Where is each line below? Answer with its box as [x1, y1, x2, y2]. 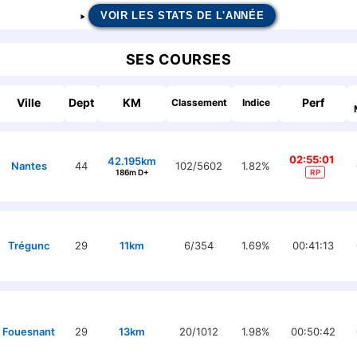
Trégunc [7, 239, 50, 252]
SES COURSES [125, 51, 232, 68]
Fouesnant [2, 325, 55, 338]
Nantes [10, 159, 47, 172]
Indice [241, 96, 270, 108]
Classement [171, 96, 227, 108]
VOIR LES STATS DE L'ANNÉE [100, 10, 265, 22]
